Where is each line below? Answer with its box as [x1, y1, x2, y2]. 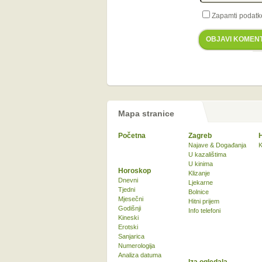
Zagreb [188, 132, 212, 140]
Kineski [118, 214, 139, 221]
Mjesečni [118, 195, 143, 202]
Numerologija [118, 242, 155, 249]
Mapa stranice [118, 109, 174, 118]
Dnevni [118, 177, 138, 184]
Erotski [118, 223, 138, 230]
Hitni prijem [188, 198, 219, 205]
